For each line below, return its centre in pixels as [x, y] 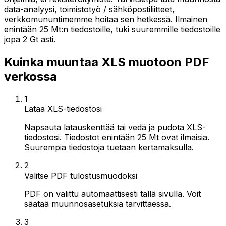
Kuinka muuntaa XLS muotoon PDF [107, 62]
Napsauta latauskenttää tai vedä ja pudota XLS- [115, 127]
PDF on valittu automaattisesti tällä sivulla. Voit [112, 193]
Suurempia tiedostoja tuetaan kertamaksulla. [109, 147]
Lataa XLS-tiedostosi [63, 109]
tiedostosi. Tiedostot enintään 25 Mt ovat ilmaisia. [117, 137]
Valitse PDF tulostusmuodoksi [81, 175]
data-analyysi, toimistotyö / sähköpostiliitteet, [89, 9]
